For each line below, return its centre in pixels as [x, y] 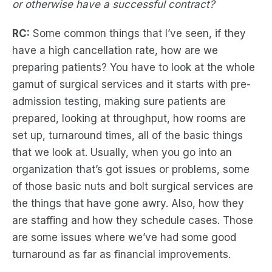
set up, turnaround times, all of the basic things [127, 135]
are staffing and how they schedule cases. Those [133, 220]
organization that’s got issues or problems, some [131, 169]
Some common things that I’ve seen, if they [138, 33]
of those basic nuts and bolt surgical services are [133, 186]
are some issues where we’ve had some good [124, 237]
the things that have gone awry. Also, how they [128, 203]
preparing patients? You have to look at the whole [134, 67]
